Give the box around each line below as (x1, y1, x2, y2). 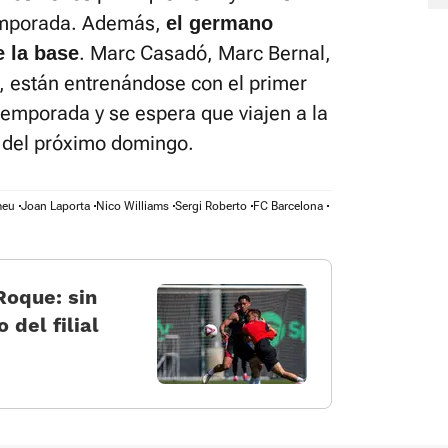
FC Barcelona (253, 199, 323, 213)
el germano (166, 12, 273, 34)
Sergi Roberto (175, 199, 247, 213)
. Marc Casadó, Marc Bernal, (79, 41, 331, 65)
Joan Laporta (21, 199, 90, 213)
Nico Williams (96, 199, 169, 213)
